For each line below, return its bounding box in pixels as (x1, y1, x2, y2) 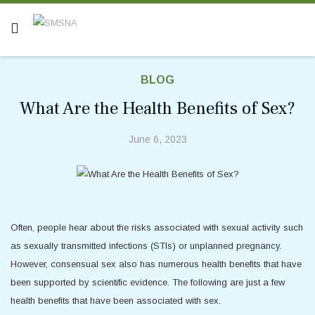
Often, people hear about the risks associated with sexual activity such (11, 221, 303, 233)
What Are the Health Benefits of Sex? (20, 97, 295, 120)
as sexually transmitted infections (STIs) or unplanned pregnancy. (11, 240, 282, 251)
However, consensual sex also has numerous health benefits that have (11, 258, 302, 269)
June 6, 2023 (128, 134, 187, 145)
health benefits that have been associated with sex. (11, 295, 221, 306)
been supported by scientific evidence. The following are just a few (11, 276, 285, 288)
